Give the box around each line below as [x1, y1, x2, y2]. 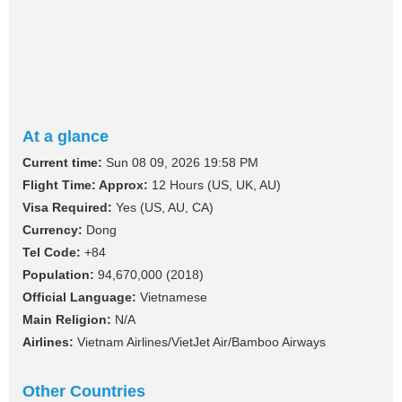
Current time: [22, 155, 102, 170]
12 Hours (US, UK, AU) [148, 178, 281, 193]
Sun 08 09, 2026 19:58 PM [102, 155, 258, 170]
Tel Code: [22, 245, 81, 260]
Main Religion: [22, 312, 111, 328]
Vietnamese [136, 290, 207, 305]
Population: [22, 267, 94, 283]
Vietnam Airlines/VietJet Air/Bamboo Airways [74, 335, 326, 350]
